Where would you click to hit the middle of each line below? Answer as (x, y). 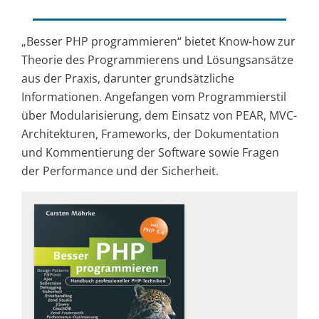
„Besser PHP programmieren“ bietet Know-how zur (158, 42)
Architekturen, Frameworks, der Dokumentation (150, 134)
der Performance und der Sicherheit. (120, 171)
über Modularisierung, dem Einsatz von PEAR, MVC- (159, 116)
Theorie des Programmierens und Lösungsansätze (157, 60)
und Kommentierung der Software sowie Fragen (150, 153)
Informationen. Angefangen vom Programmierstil (154, 97)
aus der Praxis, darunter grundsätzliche (128, 79)
